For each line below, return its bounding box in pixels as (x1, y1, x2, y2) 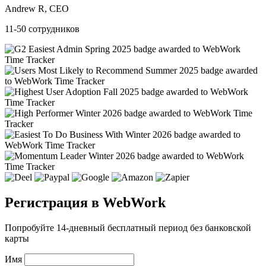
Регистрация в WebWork (5, 194, 166, 210)
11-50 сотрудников (5, 23, 80, 34)
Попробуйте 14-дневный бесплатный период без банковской (5, 222, 251, 233)
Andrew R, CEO (5, 3, 69, 14)
